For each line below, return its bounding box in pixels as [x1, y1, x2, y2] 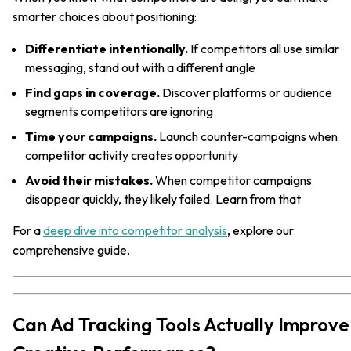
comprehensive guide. [13, 241, 130, 258]
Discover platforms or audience [160, 84, 332, 100]
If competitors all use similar [188, 40, 339, 56]
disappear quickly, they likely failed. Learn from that [25, 190, 301, 207]
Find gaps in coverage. [25, 84, 160, 100]
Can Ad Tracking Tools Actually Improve [13, 312, 349, 336]
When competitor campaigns [153, 172, 312, 188]
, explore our [227, 222, 294, 238]
